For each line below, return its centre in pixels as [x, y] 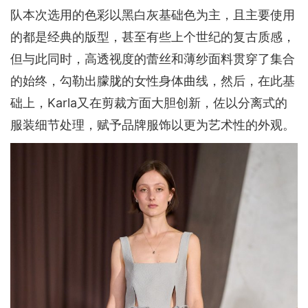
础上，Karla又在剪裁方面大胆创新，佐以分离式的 [149, 102]
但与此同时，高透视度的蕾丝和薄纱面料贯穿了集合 [153, 58]
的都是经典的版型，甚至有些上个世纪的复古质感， [153, 36]
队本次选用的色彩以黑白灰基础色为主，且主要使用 [153, 14]
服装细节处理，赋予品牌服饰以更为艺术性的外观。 [153, 124]
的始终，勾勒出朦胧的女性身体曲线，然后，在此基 [153, 80]
